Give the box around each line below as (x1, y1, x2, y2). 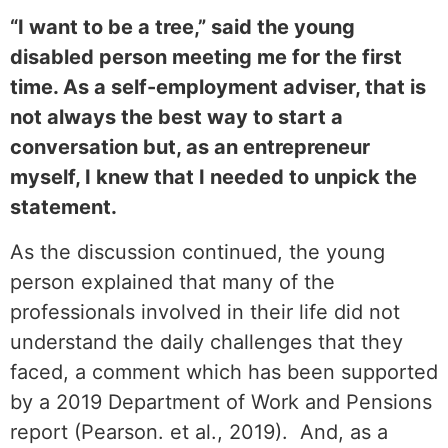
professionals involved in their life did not (10, 299, 400, 324)
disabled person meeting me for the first (10, 45, 402, 70)
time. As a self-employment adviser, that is (10, 75, 426, 100)
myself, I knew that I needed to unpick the (10, 165, 417, 190)
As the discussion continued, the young (10, 239, 385, 264)
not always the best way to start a (10, 105, 343, 130)
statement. (10, 195, 122, 220)
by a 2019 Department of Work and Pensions (10, 389, 432, 414)
